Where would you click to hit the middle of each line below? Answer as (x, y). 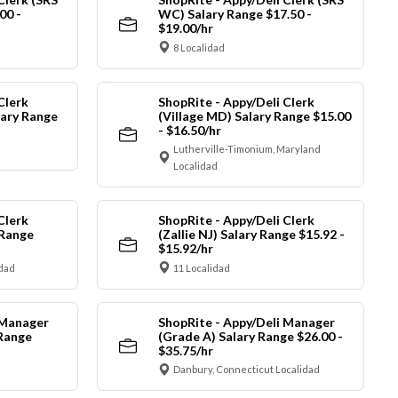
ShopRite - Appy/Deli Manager (246, 322)
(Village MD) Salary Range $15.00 (254, 115)
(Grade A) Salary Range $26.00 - (250, 336)
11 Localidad (202, 267)
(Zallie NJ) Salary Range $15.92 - (251, 235)
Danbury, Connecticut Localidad (247, 370)
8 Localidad (199, 47)
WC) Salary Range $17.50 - (235, 14)
